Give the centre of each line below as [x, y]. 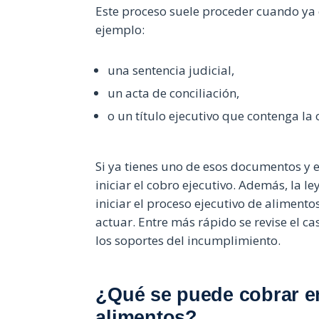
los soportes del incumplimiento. [188, 240]
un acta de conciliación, [174, 93]
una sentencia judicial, [171, 70]
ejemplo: [120, 29]
